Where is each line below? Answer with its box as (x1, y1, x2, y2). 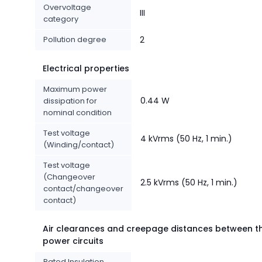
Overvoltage (43, 2, 91, 13)
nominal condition (43, 107, 112, 119)
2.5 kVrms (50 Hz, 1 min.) (140, 177, 237, 189)
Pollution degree (43, 34, 106, 46)
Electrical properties (43, 63, 129, 75)
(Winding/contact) (43, 139, 114, 151)
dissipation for (43, 95, 97, 107)
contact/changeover (43, 183, 123, 195)
